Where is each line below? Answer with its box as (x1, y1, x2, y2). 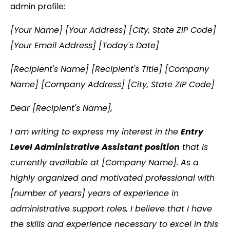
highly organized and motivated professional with (10, 172, 215, 184)
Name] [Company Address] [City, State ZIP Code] (10, 79, 215, 91)
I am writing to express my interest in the (10, 126, 181, 138)
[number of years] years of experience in (10, 187, 179, 200)
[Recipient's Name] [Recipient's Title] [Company (10, 63, 209, 75)
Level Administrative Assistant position (10, 141, 180, 154)
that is (180, 141, 208, 154)
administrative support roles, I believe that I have (10, 203, 212, 215)
